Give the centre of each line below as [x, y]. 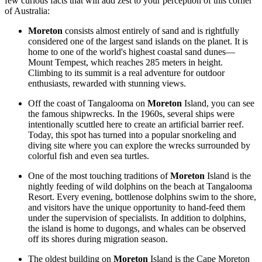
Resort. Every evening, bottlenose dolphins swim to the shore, [142, 196]
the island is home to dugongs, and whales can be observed [137, 228]
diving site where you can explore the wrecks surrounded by [139, 145]
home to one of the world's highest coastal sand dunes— [132, 51]
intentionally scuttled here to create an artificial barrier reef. [136, 124]
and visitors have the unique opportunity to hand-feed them [137, 207]
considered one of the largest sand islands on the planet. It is [138, 41]
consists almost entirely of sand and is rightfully [151, 30]
